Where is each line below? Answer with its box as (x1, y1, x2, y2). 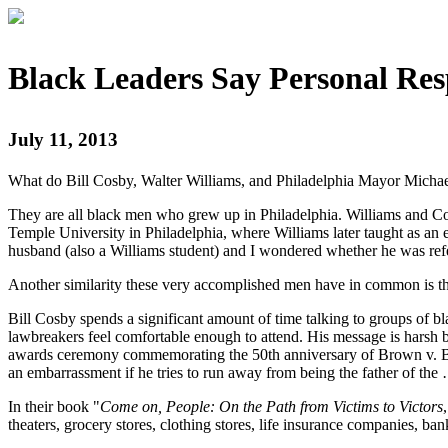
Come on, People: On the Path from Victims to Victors (100, 398, 443, 416)
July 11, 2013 (8, 129, 118, 150)
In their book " (8, 398, 100, 416)
